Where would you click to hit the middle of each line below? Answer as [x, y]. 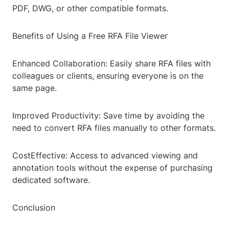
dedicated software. [51, 180]
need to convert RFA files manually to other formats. [114, 128]
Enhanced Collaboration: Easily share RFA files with [111, 64]
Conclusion [34, 208]
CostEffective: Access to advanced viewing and [105, 156]
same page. [35, 88]
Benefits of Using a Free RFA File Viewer [90, 36]
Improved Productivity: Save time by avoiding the [108, 116]
